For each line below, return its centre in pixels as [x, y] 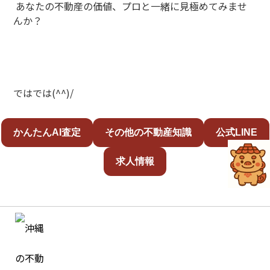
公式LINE [236, 132]
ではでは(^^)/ [45, 93]
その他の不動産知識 [148, 132]
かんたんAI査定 [47, 132]
